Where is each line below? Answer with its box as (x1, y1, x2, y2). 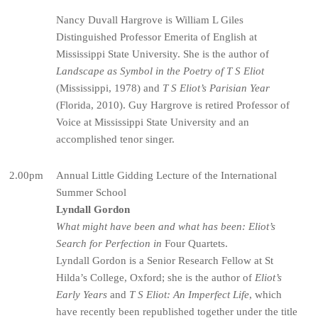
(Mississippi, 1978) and (56, 82, 163, 94)
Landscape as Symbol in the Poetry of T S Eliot (56, 65, 265, 77)
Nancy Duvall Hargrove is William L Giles (56, 13, 244, 26)
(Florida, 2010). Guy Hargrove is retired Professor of (56, 99, 290, 111)
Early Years (56, 288, 108, 300)
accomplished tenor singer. (56, 133, 175, 145)
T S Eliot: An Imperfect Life (129, 288, 250, 300)
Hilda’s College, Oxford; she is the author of (56, 271, 256, 283)
